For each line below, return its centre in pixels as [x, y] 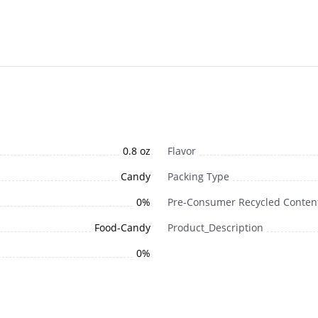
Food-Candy [122, 228]
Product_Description [215, 228]
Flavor [182, 151]
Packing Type [198, 177]
